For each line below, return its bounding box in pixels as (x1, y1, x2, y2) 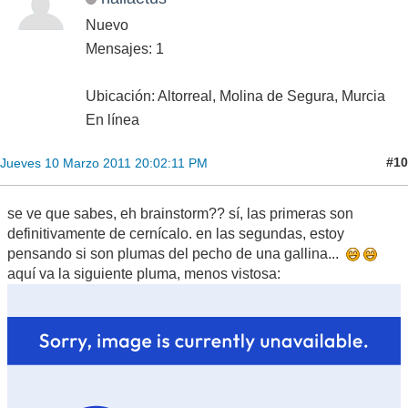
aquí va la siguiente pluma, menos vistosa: (7, 265, 280, 281)
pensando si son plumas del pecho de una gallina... (7, 245, 346, 261)
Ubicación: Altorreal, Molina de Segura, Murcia (86, 87, 385, 104)
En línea (86, 111, 139, 127)
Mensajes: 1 (86, 40, 164, 56)
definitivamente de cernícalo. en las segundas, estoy (7, 225, 344, 241)
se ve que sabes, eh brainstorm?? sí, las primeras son (7, 205, 353, 221)
